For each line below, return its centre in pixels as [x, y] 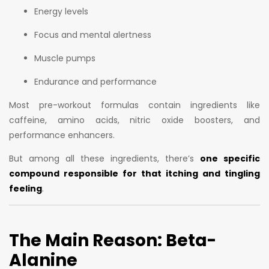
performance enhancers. [62, 135]
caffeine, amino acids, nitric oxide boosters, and [134, 120]
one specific [230, 159]
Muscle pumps [65, 59]
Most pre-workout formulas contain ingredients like [134, 105]
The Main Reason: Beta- [113, 241]
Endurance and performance [95, 82]
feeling [26, 189]
